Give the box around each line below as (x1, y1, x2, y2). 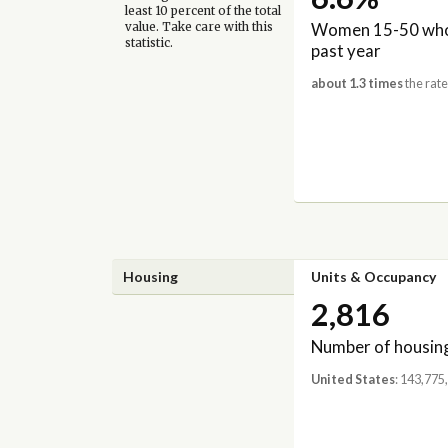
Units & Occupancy (310, 268, 436, 286)
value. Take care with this (124, 19, 273, 34)
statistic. (124, 35, 173, 50)
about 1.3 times (310, 75, 403, 91)
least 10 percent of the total (124, 3, 281, 18)
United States (310, 372, 395, 388)
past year (310, 39, 381, 61)
